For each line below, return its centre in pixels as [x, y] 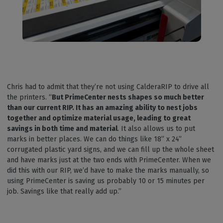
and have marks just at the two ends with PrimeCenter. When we [109, 160]
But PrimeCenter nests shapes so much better [128, 98]
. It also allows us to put [156, 129]
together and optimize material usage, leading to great [99, 118]
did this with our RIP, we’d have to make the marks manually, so [108, 171]
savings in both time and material [62, 129]
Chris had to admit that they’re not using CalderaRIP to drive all [108, 87]
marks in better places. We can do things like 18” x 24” [94, 139]
